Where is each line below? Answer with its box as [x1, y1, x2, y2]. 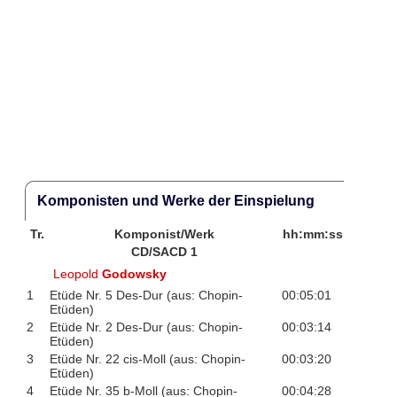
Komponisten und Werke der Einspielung [36, 192, 315, 208]
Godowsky [102, 266, 167, 281]
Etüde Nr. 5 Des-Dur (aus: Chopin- [49, 288, 243, 303]
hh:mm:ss [282, 227, 343, 242]
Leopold [53, 266, 103, 281]
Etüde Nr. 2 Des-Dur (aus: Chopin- [49, 320, 243, 335]
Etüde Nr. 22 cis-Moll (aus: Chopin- [49, 352, 245, 367]
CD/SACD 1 [131, 245, 198, 260]
